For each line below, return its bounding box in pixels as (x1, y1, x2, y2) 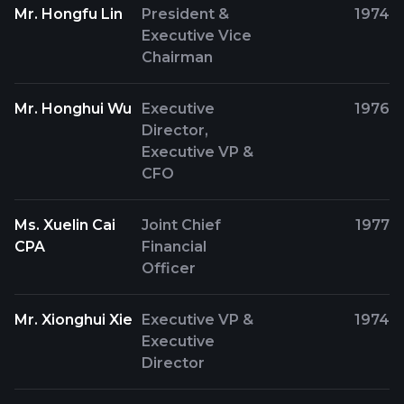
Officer (142, 260, 197, 277)
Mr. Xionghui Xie (14, 311, 133, 328)
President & (142, 5, 230, 23)
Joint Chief (142, 216, 222, 234)
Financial (142, 238, 207, 255)
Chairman (142, 49, 214, 66)
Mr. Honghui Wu (14, 100, 132, 117)
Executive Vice (142, 27, 252, 44)
